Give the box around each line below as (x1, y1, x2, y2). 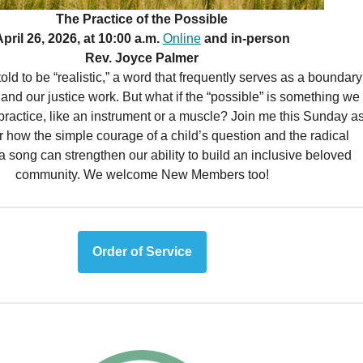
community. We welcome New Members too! (15, 168, 269, 182)
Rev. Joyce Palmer (85, 51, 199, 66)
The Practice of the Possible (56, 12, 228, 27)
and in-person (200, 32, 290, 46)
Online (162, 32, 201, 46)
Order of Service (92, 245, 192, 258)
